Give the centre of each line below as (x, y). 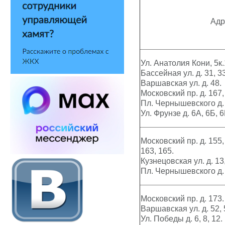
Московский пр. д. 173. (182, 199)
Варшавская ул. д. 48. (181, 83)
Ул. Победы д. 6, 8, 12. (182, 219)
